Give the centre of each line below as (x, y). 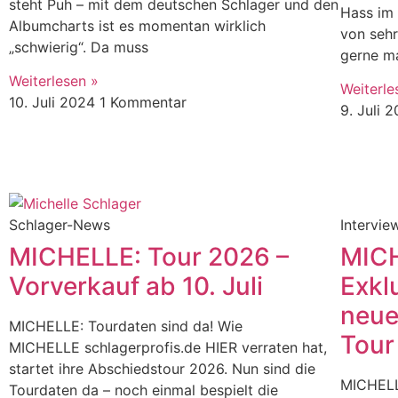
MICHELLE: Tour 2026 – (149, 257)
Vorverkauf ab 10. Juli (136, 287)
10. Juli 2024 (54, 103)
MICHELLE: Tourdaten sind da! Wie (126, 326)
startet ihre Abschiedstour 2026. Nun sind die (162, 369)
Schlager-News (60, 225)
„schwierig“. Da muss (79, 47)
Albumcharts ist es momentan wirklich (137, 25)
